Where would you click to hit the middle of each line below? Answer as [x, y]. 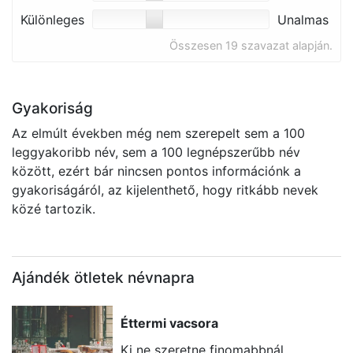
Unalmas [303, 20]
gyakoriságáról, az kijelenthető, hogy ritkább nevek [165, 190]
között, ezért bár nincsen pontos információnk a [156, 171]
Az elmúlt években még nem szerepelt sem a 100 [158, 133]
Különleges [52, 20]
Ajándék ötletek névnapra [103, 278]
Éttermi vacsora [169, 323]
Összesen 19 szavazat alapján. [251, 45]
